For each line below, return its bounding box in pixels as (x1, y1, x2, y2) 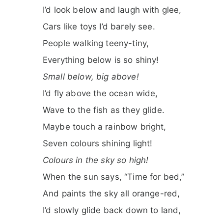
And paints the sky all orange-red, (43, 188, 180, 198)
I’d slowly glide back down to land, (43, 205, 181, 215)
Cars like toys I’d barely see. (43, 21, 155, 31)
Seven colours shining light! (43, 138, 153, 148)
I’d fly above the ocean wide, (43, 88, 158, 98)
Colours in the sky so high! (43, 155, 149, 165)
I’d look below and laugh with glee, (43, 4, 182, 15)
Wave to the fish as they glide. (43, 105, 165, 115)
